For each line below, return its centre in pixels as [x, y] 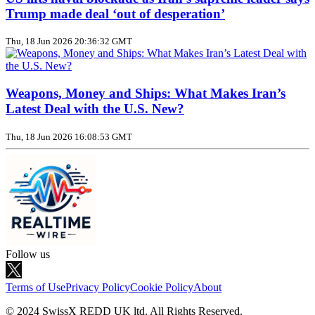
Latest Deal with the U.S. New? [95, 109]
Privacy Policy [98, 287]
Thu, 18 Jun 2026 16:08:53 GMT [69, 136]
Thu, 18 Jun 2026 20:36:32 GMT [69, 41]
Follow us [28, 254]
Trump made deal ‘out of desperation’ [115, 13]
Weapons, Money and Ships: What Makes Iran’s [146, 94]
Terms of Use [36, 287]
